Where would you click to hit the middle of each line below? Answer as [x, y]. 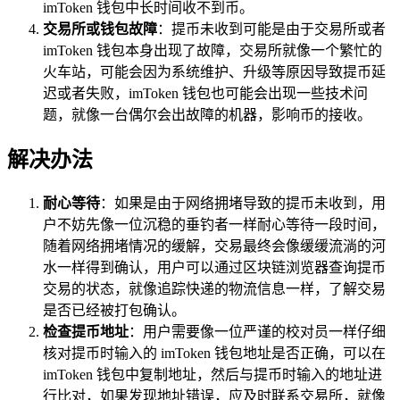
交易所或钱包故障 [100, 29]
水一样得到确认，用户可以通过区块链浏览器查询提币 [214, 267]
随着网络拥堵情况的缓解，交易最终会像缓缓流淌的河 [214, 246]
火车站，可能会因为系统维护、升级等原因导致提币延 [214, 71]
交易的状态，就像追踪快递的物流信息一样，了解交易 [214, 288]
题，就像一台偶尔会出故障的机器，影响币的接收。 [207, 114]
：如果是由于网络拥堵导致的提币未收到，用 [243, 203]
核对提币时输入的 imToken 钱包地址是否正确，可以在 [214, 353]
